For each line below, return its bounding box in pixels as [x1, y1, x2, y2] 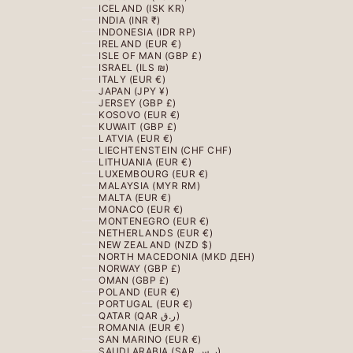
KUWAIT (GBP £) [98, 120, 177, 132]
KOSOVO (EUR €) [98, 108, 180, 121]
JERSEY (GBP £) [98, 96, 176, 109]
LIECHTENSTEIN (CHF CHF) [98, 143, 232, 156]
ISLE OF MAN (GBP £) [98, 49, 203, 61]
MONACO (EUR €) [98, 203, 184, 215]
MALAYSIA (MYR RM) [98, 179, 201, 191]
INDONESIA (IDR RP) [98, 25, 196, 38]
